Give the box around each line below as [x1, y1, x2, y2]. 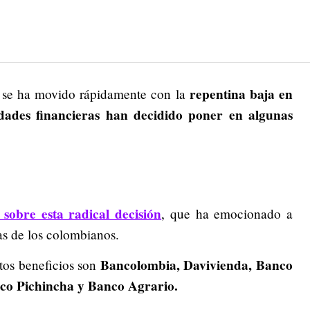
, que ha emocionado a [161, 205, 293, 223]
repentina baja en [189, 84, 293, 104]
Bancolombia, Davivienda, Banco [100, 255, 293, 275]
